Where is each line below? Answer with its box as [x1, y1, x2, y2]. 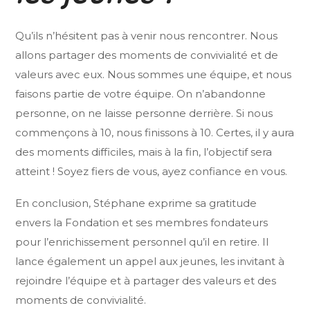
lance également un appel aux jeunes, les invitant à [15, 255, 285, 268]
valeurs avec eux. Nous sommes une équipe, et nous [15, 68, 292, 82]
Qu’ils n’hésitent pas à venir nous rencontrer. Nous [15, 29, 278, 43]
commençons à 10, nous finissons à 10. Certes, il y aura [15, 126, 295, 140]
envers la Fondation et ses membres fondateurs [15, 216, 268, 230]
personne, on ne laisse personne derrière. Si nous [15, 107, 273, 120]
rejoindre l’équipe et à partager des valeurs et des [15, 274, 277, 288]
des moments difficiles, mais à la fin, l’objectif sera [15, 145, 273, 159]
